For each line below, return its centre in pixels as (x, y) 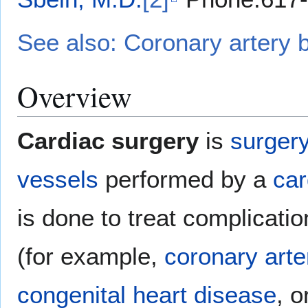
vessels (58, 179)
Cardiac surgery (108, 141)
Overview (75, 96)
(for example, (91, 256)
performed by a (186, 179)
